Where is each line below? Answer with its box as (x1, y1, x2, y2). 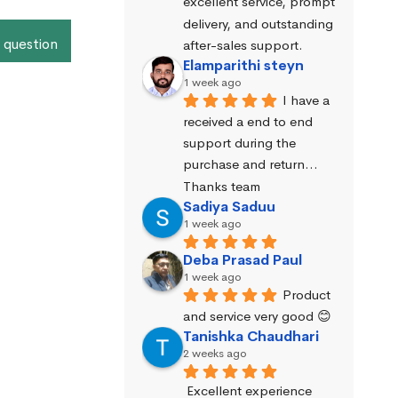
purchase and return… (182, 155, 318, 173)
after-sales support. (182, 36, 303, 53)
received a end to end (182, 113, 313, 131)
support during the (182, 134, 296, 152)
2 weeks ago (182, 345, 247, 361)
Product (282, 285, 330, 303)
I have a (282, 91, 330, 108)
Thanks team (182, 177, 260, 195)
